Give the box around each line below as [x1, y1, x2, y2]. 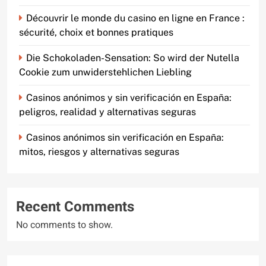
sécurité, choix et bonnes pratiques [19, 27, 173, 39]
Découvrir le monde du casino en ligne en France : [26, 12, 245, 24]
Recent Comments [16, 197, 134, 218]
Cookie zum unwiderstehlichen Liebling [19, 66, 192, 78]
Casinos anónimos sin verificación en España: [26, 132, 224, 144]
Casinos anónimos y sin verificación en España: [26, 92, 232, 104]
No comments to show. [16, 218, 113, 233]
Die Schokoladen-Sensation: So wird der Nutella [26, 52, 239, 64]
